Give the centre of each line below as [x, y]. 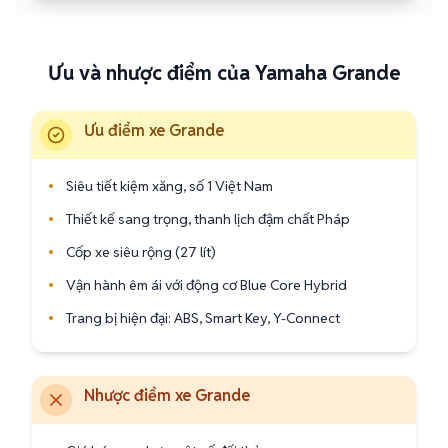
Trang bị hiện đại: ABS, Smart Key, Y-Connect [203, 317]
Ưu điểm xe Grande [154, 130]
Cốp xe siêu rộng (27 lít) [141, 251]
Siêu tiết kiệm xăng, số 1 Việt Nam [169, 185]
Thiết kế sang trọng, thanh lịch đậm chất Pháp [208, 218]
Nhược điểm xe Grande [167, 395]
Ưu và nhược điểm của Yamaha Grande [224, 73]
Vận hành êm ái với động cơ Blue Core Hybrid [206, 284]
